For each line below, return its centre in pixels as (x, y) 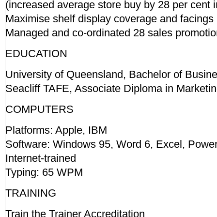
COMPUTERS (39, 109)
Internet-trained (41, 158)
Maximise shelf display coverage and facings (109, 19)
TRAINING (31, 193)
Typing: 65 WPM (44, 172)
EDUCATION (36, 54)
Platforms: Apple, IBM (56, 130)
